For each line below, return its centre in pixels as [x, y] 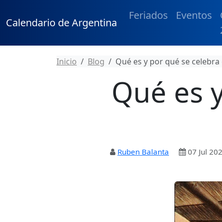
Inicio [67, 61]
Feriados [148, 15]
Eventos [194, 15]
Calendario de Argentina [61, 23]
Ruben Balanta [143, 152]
